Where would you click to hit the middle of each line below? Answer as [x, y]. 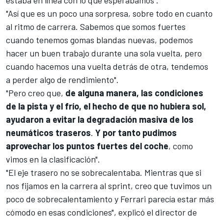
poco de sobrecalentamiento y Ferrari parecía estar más [110, 199]
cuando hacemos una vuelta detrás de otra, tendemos [107, 67]
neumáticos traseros [48, 133]
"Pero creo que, [36, 93]
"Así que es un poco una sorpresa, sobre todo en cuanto [109, 14]
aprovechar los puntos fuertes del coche [87, 146]
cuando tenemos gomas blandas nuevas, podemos [99, 40]
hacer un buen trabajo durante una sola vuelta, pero [104, 53]
